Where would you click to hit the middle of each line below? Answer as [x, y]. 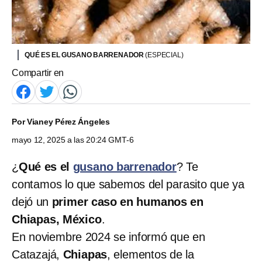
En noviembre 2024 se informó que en [108, 237]
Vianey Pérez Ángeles [68, 121]
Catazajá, [37, 254]
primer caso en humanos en [128, 201]
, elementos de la [151, 254]
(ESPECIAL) [164, 55]
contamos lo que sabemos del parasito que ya [128, 184]
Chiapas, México [57, 219]
